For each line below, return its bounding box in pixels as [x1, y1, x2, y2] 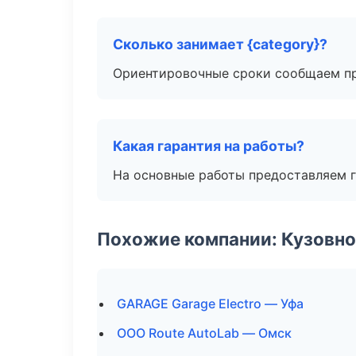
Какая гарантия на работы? [113, 137, 304, 154]
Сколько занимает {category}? [113, 36, 327, 52]
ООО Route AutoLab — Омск [117, 325, 292, 341]
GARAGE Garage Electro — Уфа [117, 296, 304, 311]
